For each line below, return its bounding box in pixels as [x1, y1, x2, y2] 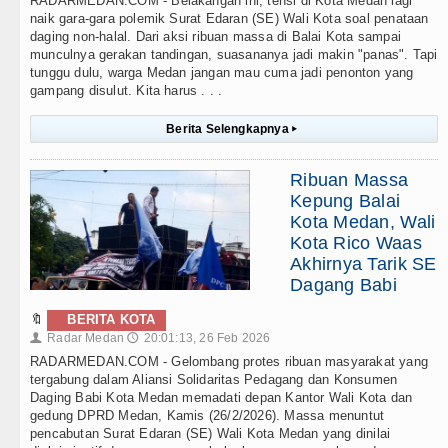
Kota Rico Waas [290, 233, 422, 254]
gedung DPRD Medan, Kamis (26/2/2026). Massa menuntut [30, 408, 385, 424]
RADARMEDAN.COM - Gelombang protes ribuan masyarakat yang [30, 354, 428, 370]
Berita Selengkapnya [166, 122, 292, 137]
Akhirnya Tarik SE [290, 254, 437, 275]
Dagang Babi [290, 275, 397, 296]
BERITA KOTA [67, 312, 156, 328]
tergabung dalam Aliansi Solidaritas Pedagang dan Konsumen [30, 372, 398, 388]
